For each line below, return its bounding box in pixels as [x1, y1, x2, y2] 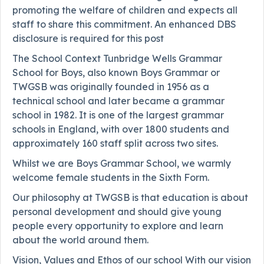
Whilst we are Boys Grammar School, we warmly [12, 157, 231, 169]
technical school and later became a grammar [12, 94, 225, 107]
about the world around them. [12, 233, 148, 246]
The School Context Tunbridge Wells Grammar [12, 52, 222, 64]
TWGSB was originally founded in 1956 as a [12, 80, 209, 93]
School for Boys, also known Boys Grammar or [12, 66, 220, 78]
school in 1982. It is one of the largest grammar [12, 108, 224, 121]
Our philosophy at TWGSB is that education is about [12, 191, 248, 203]
